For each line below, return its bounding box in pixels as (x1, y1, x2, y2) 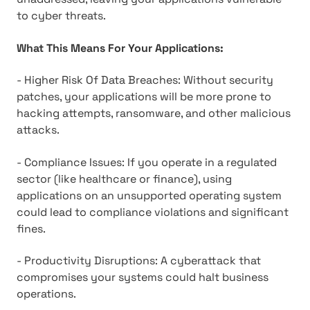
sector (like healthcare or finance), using (17, 171, 232, 186)
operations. (17, 286, 76, 301)
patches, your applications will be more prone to (17, 89, 271, 104)
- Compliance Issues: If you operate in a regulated (17, 154, 277, 170)
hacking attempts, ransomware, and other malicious (17, 106, 291, 121)
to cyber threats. (17, 8, 106, 24)
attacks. (17, 122, 60, 138)
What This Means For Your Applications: (17, 40, 224, 55)
